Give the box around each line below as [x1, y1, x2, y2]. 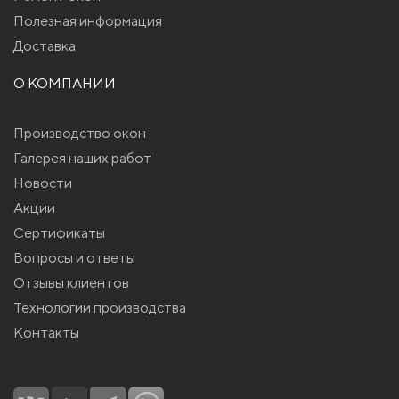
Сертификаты [13, 224, 105, 242]
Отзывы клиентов [13, 274, 129, 292]
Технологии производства [13, 299, 186, 317]
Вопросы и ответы [13, 249, 135, 267]
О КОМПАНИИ [13, 75, 116, 93]
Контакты [13, 324, 79, 342]
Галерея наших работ [13, 150, 151, 167]
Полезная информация [13, 12, 162, 30]
